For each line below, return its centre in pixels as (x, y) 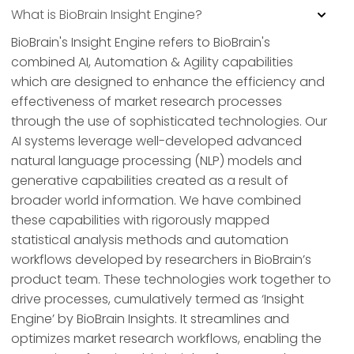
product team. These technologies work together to (171, 280)
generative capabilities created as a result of (150, 181)
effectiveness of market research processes (147, 102)
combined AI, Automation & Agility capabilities (152, 62)
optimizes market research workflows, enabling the (166, 339)
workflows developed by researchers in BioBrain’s (161, 260)
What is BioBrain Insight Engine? (107, 15)
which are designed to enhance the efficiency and (168, 82)
